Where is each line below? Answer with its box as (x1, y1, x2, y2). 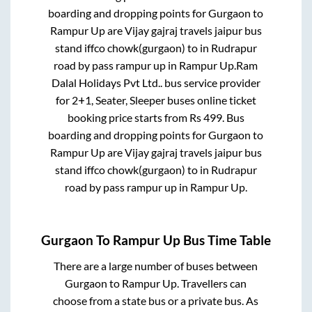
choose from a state (53, 293, 149, 307)
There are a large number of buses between (54, 258, 258, 272)
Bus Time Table (180, 232, 271, 248)
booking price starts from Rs (67, 111, 203, 125)
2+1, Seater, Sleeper (71, 93, 165, 107)
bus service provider (162, 76, 260, 90)
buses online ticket (164, 93, 256, 107)
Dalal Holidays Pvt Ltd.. (51, 76, 162, 90)
